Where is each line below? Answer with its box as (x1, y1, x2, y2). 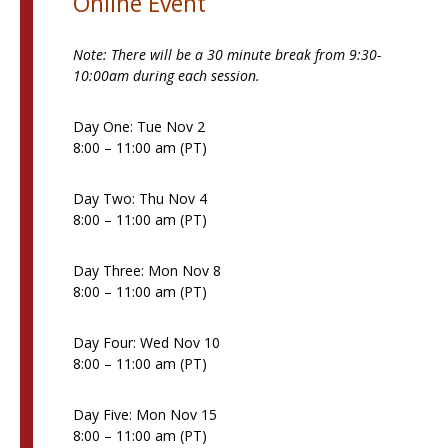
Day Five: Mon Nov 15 (72, 405, 217, 425)
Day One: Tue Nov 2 (72, 117, 205, 137)
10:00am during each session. (72, 66, 260, 86)
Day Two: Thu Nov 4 (72, 189, 207, 209)
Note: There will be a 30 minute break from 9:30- (72, 45, 381, 65)
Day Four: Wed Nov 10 (72, 333, 220, 353)
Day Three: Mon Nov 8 (72, 261, 221, 281)
